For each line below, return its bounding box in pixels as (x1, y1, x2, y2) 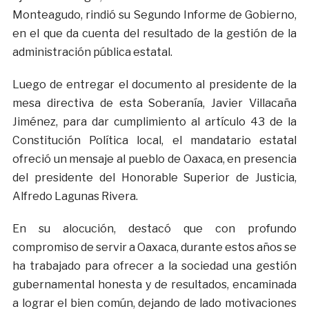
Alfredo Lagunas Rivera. (12, 190, 138, 203)
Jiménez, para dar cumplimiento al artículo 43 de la (12, 115, 297, 129)
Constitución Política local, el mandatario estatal (12, 134, 297, 148)
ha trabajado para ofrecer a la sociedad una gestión (12, 259, 297, 273)
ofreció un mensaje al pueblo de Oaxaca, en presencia (12, 152, 297, 166)
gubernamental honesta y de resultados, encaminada (12, 278, 297, 292)
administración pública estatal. (12, 46, 172, 59)
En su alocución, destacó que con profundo (12, 222, 297, 236)
